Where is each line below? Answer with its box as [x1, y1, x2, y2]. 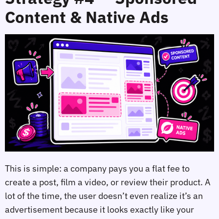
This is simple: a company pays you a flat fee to [5, 162, 190, 174]
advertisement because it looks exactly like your [5, 203, 194, 215]
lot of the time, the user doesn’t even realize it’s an [5, 190, 203, 201]
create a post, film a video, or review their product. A [5, 176, 211, 188]
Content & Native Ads [5, 6, 169, 27]
